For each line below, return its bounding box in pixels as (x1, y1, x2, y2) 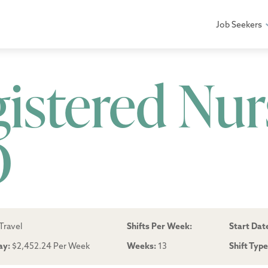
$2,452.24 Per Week (10, 240, 90, 252)
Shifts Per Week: (127, 221, 192, 232)
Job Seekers (215, 19, 262, 30)
